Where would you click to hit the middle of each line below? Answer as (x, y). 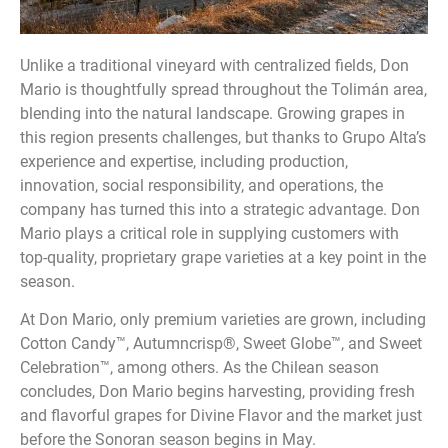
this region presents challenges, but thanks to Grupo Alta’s (223, 137)
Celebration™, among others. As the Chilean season (199, 368)
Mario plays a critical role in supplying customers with (209, 233)
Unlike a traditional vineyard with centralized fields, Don (214, 65)
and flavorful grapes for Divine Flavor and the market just (221, 416)
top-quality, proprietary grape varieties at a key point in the (223, 257)
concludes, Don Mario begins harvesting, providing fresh (217, 392)
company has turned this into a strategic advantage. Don (220, 209)
